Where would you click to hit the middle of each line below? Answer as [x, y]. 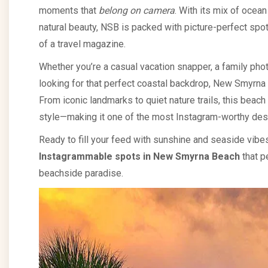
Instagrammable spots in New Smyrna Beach [139, 156]
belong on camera [137, 10]
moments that [69, 10]
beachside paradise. [81, 173]
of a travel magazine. [82, 44]
